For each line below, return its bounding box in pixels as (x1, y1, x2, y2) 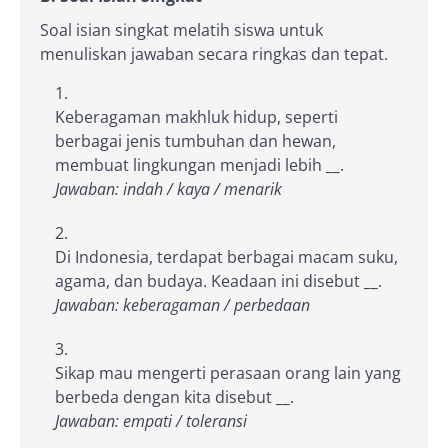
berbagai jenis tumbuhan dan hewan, (55, 129, 336, 152)
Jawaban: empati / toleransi (55, 409, 247, 432)
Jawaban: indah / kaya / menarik (55, 177, 282, 200)
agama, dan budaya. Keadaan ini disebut (55, 269, 364, 292)
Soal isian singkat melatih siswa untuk (40, 18, 323, 41)
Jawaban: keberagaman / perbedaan (55, 293, 310, 316)
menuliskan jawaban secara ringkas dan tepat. (40, 42, 388, 65)
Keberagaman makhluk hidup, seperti (55, 105, 338, 128)
